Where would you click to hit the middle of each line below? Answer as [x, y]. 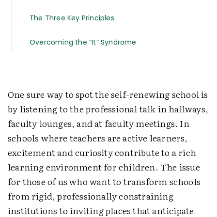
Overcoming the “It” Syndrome [83, 42]
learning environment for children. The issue [104, 167]
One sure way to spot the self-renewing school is [108, 94]
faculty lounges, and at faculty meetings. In [99, 123]
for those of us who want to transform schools [104, 181]
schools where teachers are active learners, [98, 138]
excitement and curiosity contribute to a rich [102, 152]
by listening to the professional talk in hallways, [108, 109]
